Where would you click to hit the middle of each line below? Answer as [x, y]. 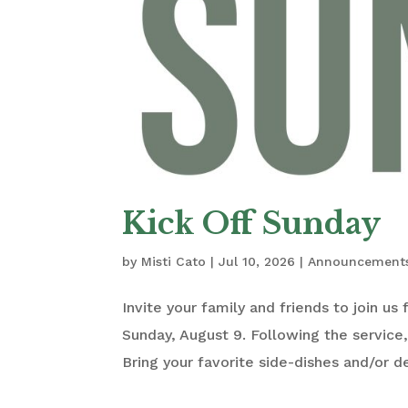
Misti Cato [174, 261]
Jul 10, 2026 [257, 261]
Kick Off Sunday [252, 223]
